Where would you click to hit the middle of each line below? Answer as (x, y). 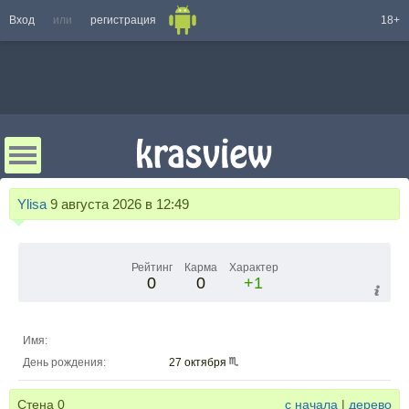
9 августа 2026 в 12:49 (118, 204)
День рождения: (64, 362)
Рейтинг (152, 267)
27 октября (199, 362)
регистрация (123, 20)
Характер (253, 267)
